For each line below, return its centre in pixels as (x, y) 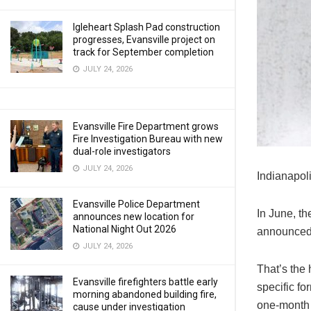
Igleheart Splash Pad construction (146, 27)
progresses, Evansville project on (144, 40)
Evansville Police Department (136, 204)
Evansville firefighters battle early (145, 282)
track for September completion (143, 52)
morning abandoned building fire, (145, 294)
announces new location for (134, 217)
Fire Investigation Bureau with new (148, 139)
